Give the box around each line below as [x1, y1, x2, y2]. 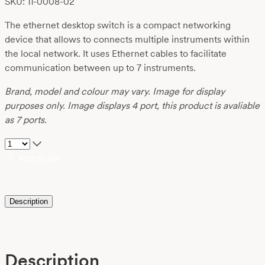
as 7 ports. [5, 114, 47, 126]
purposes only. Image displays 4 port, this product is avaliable [5, 100, 260, 112]
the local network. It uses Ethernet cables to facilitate [5, 48, 227, 60]
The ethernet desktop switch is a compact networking [5, 20, 231, 31]
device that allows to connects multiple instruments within [5, 34, 250, 46]
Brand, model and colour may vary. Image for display [5, 86, 225, 98]
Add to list [15, 153, 60, 164]
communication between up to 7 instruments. [5, 62, 196, 74]
